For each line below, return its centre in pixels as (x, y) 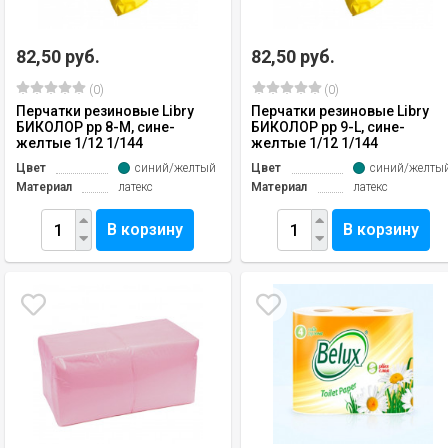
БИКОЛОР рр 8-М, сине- (95, 127)
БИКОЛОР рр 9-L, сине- (328, 127)
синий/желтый (175, 168)
